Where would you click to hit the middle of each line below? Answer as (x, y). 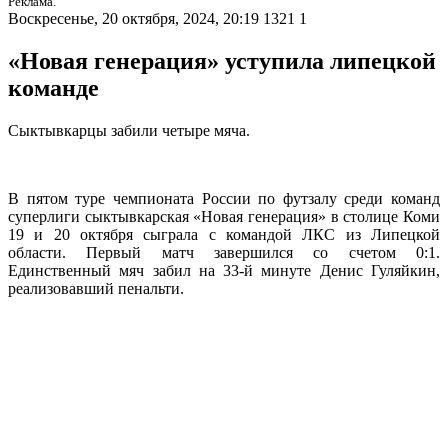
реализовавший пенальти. (96, 289)
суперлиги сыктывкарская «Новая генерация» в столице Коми (224, 217)
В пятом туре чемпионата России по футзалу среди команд (224, 199)
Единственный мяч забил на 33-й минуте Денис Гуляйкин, (224, 271)
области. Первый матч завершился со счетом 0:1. (224, 253)
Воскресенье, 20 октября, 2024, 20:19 (133, 19)
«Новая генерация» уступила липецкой (222, 61)
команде (53, 88)
